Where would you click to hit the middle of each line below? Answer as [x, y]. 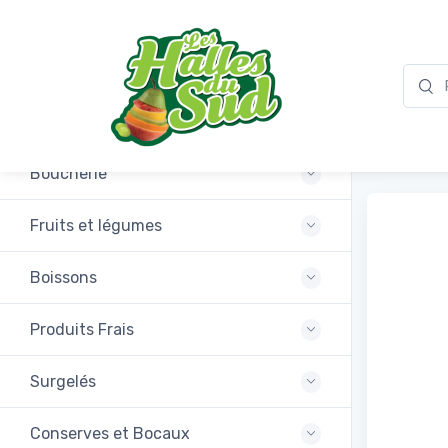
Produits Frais [82, 329]
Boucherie [68, 173]
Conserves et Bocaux [110, 433]
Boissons [63, 277]
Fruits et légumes [96, 225]
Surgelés [63, 381]
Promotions [73, 121]
